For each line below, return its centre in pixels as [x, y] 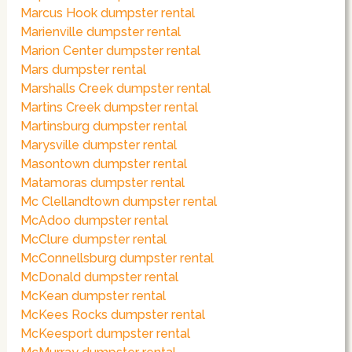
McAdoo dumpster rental [95, 221]
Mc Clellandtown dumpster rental [119, 202]
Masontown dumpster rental [104, 164]
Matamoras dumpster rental [103, 183]
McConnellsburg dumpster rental [117, 258]
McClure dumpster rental [94, 240]
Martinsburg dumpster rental [104, 126]
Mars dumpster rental [84, 70]
